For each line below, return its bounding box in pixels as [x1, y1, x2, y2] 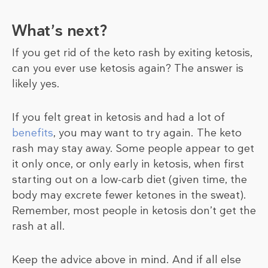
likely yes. [12, 77, 60, 92]
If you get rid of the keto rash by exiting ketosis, [12, 45, 252, 60]
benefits [12, 126, 53, 141]
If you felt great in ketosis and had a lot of [12, 110, 225, 125]
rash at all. [12, 219, 65, 234]
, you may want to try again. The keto [53, 126, 242, 141]
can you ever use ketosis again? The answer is [12, 61, 243, 76]
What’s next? [12, 20, 107, 41]
